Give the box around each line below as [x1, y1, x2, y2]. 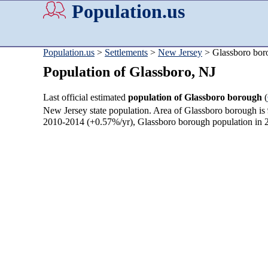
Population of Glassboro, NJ [43, 64, 216, 80]
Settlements [105, 47, 148, 57]
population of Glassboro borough [128, 92, 262, 103]
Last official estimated [43, 92, 128, 103]
